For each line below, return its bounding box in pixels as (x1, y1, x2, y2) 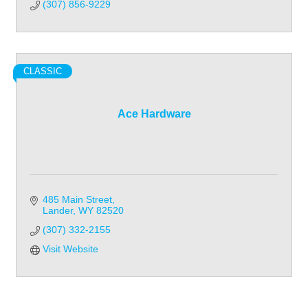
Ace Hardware (117, 108, 191, 120)
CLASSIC (23, 66, 62, 77)
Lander (42, 205, 73, 217)
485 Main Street (42, 194, 112, 206)
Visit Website (42, 243, 98, 255)
